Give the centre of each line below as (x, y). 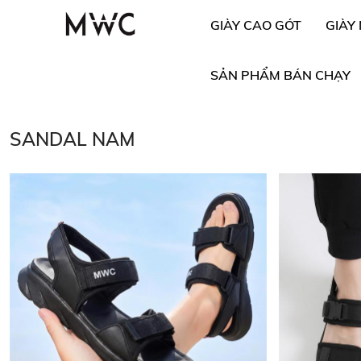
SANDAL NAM (73, 139)
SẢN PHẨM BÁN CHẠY (280, 75)
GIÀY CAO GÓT (255, 25)
